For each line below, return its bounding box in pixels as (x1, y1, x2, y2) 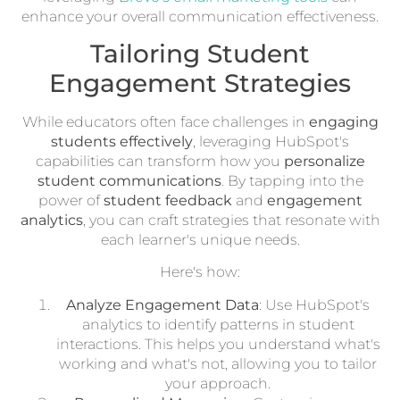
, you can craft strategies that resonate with (82, 212, 380, 229)
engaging (308, 113, 379, 131)
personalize (283, 153, 365, 171)
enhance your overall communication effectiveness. (21, 7, 379, 25)
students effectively (51, 133, 193, 151)
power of (37, 192, 104, 210)
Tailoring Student (90, 38, 310, 70)
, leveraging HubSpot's (193, 133, 349, 151)
